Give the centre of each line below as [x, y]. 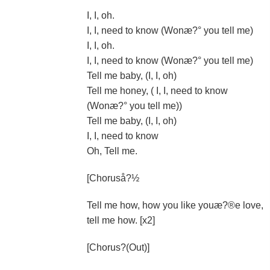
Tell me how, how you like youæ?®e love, [175, 205]
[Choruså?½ [113, 178]
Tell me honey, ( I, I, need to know [157, 91]
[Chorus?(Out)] [118, 247]
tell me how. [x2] [121, 220]
